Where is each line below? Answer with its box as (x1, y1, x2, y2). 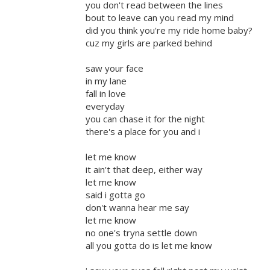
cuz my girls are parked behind (86, 37, 212, 49)
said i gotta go (86, 189, 145, 201)
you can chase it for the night (86, 113, 205, 125)
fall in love (86, 87, 126, 100)
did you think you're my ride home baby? (86, 24, 253, 37)
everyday (86, 100, 125, 113)
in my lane (86, 75, 127, 87)
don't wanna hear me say (86, 201, 189, 214)
